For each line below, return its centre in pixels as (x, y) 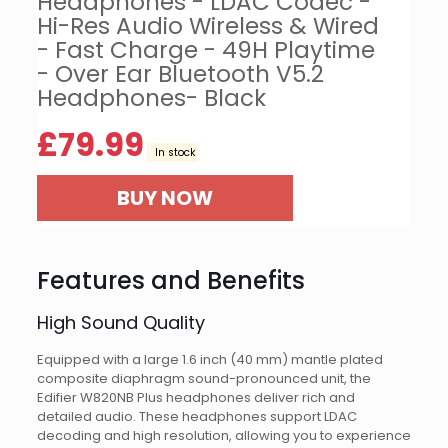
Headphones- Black (151, 98)
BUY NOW (164, 198)
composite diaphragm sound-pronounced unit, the (203, 379)
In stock (172, 153)
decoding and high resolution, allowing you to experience (223, 436)
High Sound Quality (120, 323)
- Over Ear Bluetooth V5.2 (180, 74)
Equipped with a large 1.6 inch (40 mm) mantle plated (209, 360)
